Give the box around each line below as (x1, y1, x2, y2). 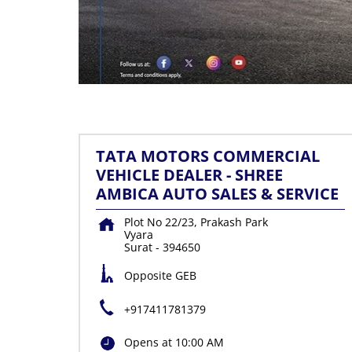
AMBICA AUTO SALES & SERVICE (95, 183, 339, 205)
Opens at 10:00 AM (123, 335, 224, 350)
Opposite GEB (123, 268, 196, 284)
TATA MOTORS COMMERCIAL (95, 145, 320, 167)
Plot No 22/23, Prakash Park (123, 214, 268, 230)
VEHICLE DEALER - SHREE (95, 164, 283, 186)
